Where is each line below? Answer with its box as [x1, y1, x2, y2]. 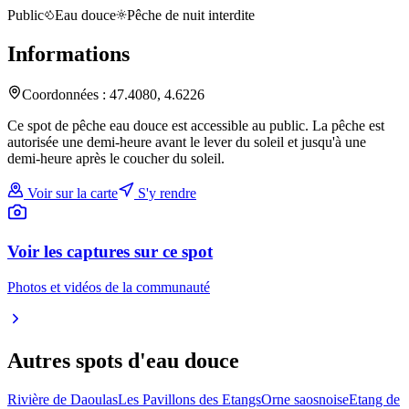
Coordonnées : [22, 86, 110, 102]
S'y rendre [134, 184, 196, 201]
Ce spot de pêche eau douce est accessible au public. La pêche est [7, 117, 384, 133]
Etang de [349, 391, 400, 407]
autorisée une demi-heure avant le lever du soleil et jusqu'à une [7, 133, 366, 150]
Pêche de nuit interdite [127, 6, 255, 23]
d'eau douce [128, 348, 239, 372]
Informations [7, 41, 130, 66]
